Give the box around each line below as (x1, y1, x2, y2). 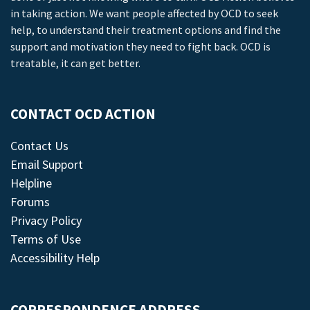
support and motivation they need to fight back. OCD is (10, 39, 271, 53)
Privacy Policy (10, 212, 82, 228)
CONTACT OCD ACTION (10, 105, 156, 123)
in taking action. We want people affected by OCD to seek (10, 6, 278, 20)
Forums (10, 194, 50, 210)
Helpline (10, 175, 52, 191)
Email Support (10, 156, 83, 172)
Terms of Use (10, 231, 81, 247)
